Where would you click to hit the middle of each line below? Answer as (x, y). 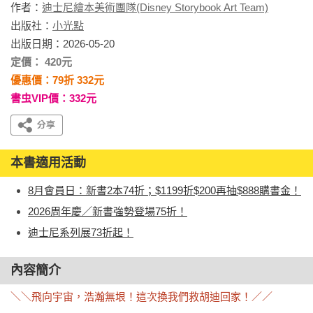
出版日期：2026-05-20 (63, 44)
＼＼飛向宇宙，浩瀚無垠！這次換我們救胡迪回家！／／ (141, 297)
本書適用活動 (48, 163)
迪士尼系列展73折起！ (81, 232)
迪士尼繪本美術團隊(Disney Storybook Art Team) (155, 7)
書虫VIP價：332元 (53, 98)
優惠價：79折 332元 (57, 80)
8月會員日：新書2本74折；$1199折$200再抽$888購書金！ (165, 190)
